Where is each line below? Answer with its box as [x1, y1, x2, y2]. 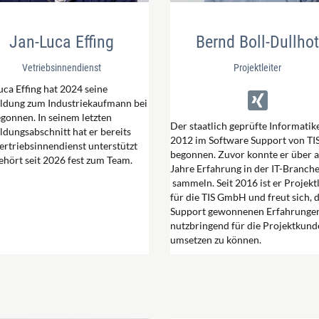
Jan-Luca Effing [9, 32, 114, 52]
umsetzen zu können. [170, 234, 261, 246]
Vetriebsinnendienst [22, 62, 101, 73]
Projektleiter [234, 62, 281, 73]
